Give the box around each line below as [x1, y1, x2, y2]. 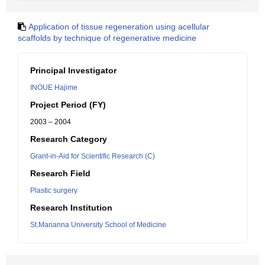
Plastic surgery [30, 186, 77, 195]
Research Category [30, 134, 107, 144]
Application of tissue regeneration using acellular [28, 22, 209, 31]
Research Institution [30, 203, 112, 212]
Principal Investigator [30, 66, 117, 75]
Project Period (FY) [30, 100, 106, 109]
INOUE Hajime [30, 83, 77, 92]
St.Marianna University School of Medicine [30, 221, 166, 229]
